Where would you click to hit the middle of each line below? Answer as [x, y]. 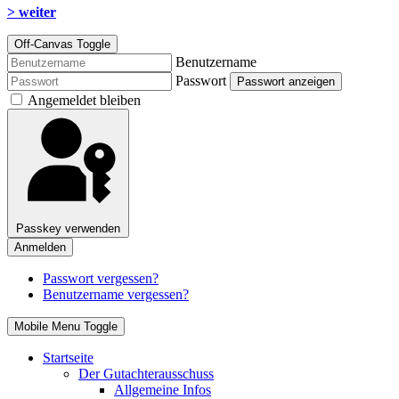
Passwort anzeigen [286, 82]
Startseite [68, 358]
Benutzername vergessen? [116, 295]
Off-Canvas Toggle [62, 45]
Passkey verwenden [68, 229]
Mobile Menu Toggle [66, 327]
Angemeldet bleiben [84, 101]
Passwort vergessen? [101, 279]
